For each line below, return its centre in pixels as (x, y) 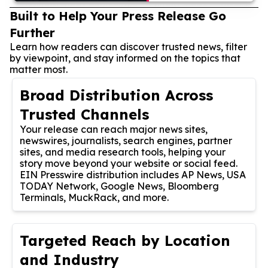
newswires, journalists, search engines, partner (126, 140)
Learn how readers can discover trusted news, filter (128, 46)
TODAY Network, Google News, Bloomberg (119, 186)
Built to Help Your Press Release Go (118, 16)
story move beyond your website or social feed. (129, 163)
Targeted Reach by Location (125, 240)
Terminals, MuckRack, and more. (94, 197)
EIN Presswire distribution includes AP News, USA (133, 174)
